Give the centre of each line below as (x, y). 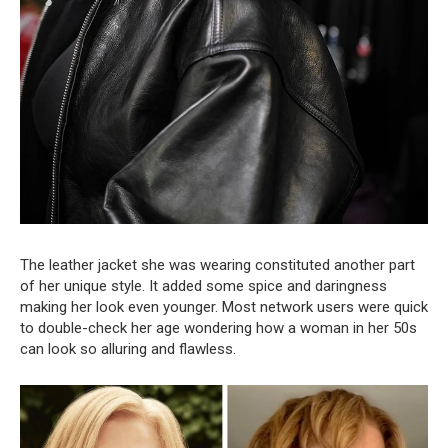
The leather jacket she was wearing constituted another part (217, 265)
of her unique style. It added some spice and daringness (203, 286)
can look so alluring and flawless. (128, 349)
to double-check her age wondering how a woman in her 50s (218, 328)
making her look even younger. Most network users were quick (224, 307)
